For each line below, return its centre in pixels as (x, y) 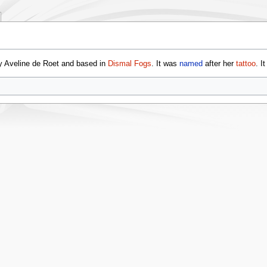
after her (219, 63)
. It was (165, 63)
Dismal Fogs (129, 63)
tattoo (246, 63)
